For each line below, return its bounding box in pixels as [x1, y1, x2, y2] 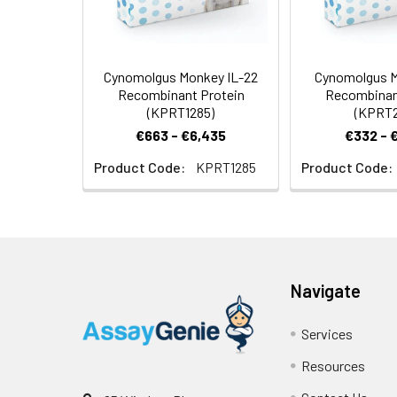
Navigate [291, 280, 362, 301]
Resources [301, 357, 366, 374]
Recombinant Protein [117, 86, 245, 103]
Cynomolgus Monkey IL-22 [104, 68, 258, 85]
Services [301, 325, 354, 342]
